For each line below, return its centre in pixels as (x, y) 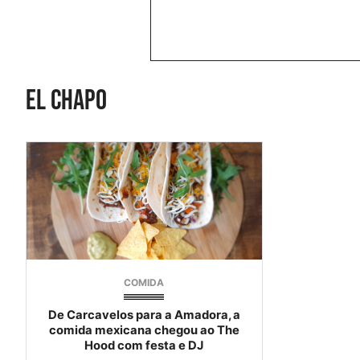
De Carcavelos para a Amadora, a (144, 315)
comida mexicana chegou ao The (144, 331)
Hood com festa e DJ (144, 346)
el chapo (66, 100)
